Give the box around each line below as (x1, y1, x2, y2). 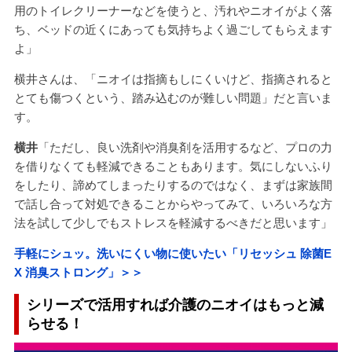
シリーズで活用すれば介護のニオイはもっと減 (26, 295, 324, 313)
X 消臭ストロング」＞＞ (13, 265, 143, 279)
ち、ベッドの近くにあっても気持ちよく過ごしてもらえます (13, 22, 332, 36)
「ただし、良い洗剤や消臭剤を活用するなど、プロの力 (37, 140, 332, 154)
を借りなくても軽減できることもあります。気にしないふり (13, 159, 332, 173)
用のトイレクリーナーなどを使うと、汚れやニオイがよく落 (13, 3, 332, 17)
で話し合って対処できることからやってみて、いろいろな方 (13, 196, 332, 211)
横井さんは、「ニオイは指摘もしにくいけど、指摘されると (13, 71, 332, 86)
